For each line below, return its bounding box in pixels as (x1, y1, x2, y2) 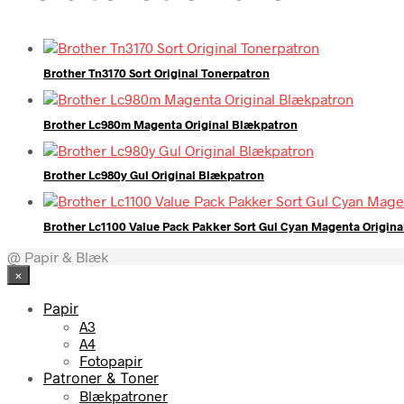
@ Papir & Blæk (7, 247, 108, 265)
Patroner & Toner (43, 368, 159, 387)
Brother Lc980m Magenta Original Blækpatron (43, 116, 298, 132)
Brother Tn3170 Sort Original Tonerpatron (43, 66, 270, 81)
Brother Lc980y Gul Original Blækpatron (43, 168, 264, 183)
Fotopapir (79, 351, 142, 369)
